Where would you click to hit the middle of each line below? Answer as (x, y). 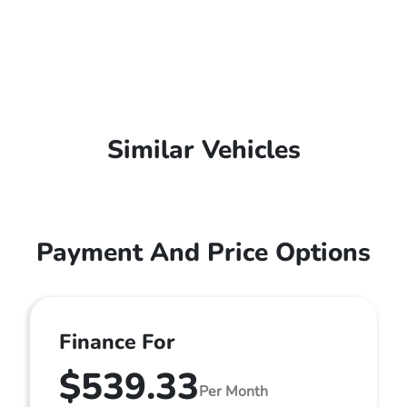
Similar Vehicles (203, 150)
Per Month (233, 391)
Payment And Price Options (203, 253)
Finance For (117, 342)
